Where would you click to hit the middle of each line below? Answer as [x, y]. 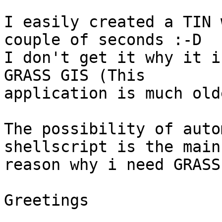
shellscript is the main [112, 147]
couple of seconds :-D [103, 40]
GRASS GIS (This [75, 76]
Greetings [46, 200]
